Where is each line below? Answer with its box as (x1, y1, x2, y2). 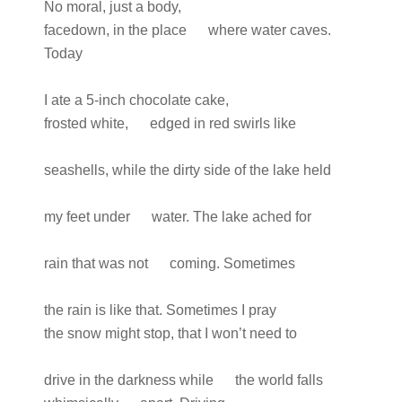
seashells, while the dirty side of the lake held (43, 162, 331, 178)
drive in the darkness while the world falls (43, 372, 323, 388)
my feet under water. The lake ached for (43, 209, 311, 224)
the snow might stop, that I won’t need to (43, 326, 297, 341)
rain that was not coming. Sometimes (43, 256, 295, 271)
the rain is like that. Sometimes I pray (43, 302, 276, 318)
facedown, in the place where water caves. (43, 22, 331, 38)
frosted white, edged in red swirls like (43, 116, 296, 131)
